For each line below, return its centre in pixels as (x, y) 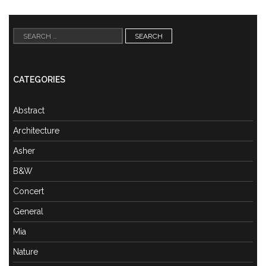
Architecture (36, 131)
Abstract (29, 111)
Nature (26, 252)
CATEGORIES (39, 80)
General (28, 212)
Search (26, 32)
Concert (28, 191)
